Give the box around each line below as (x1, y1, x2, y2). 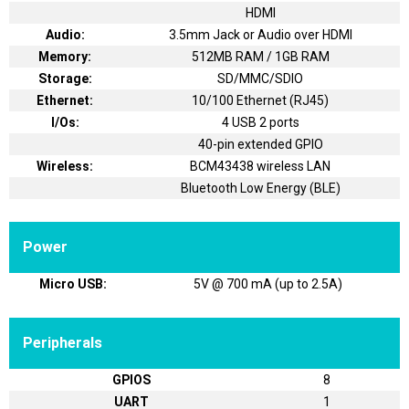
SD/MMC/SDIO (217, 71, 303, 87)
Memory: (38, 49, 91, 65)
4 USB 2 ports (221, 115, 299, 131)
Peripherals (23, 334, 102, 352)
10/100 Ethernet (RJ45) (192, 93, 329, 109)
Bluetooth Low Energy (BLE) (180, 181, 341, 196)
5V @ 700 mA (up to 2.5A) (194, 277, 342, 292)
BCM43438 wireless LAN (190, 159, 330, 174)
